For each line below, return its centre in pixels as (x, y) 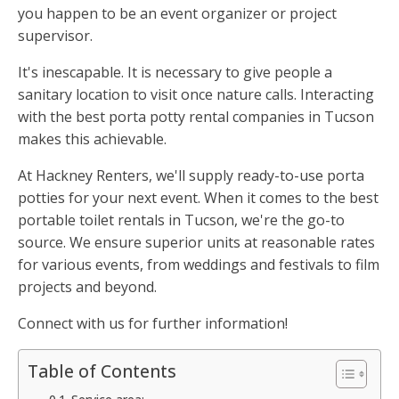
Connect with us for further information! (153, 324)
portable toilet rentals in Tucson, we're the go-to (181, 220)
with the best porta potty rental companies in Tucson (196, 117)
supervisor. (55, 36)
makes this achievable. (92, 139)
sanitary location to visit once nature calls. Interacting (196, 95)
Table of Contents (102, 371)
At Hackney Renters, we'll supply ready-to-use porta (191, 176)
